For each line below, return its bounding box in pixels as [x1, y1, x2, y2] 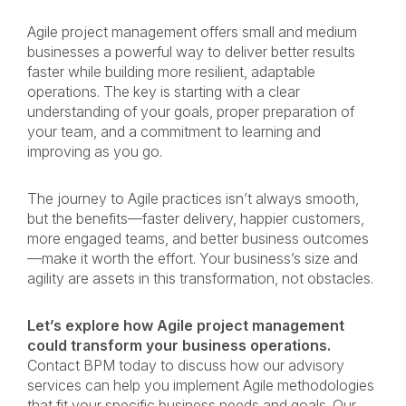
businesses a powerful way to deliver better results [27, 43, 355, 61]
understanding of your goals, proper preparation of [27, 102, 354, 121]
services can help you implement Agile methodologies [27, 376, 374, 394]
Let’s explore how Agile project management [27, 316, 344, 334]
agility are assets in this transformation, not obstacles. [27, 269, 377, 287]
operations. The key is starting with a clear [27, 82, 300, 101]
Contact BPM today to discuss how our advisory [27, 356, 344, 374]
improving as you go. [27, 142, 166, 160]
